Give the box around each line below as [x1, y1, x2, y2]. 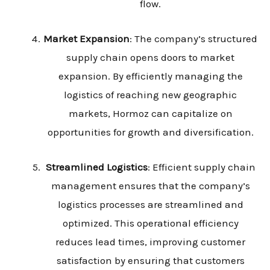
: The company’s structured [130, 33, 257, 45]
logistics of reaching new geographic [64, 89, 237, 101]
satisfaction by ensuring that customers [56, 254, 245, 267]
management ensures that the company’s [51, 180, 250, 192]
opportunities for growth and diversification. [47, 126, 254, 139]
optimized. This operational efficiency [62, 217, 239, 230]
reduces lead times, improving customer [55, 236, 245, 248]
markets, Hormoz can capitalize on [68, 107, 233, 120]
